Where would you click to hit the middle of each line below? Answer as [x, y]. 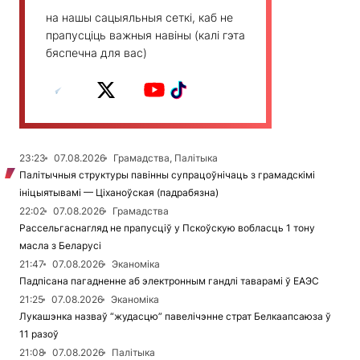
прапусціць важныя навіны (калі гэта [145, 35]
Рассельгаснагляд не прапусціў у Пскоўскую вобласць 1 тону [167, 228]
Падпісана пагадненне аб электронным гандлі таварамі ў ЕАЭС [169, 281]
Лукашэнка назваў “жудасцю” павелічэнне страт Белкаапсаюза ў [175, 317]
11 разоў [39, 334]
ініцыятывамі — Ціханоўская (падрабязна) [119, 193]
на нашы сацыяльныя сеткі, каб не [139, 18]
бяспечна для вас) [96, 53]
